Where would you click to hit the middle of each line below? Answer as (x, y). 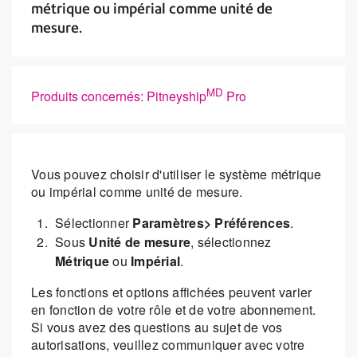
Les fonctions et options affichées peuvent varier (172, 292)
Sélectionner (94, 223)
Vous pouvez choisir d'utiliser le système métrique (177, 175)
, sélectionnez (231, 242)
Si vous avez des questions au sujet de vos (157, 328)
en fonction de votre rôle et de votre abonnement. (174, 310)
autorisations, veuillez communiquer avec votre (168, 345)
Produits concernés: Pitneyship (119, 96)
